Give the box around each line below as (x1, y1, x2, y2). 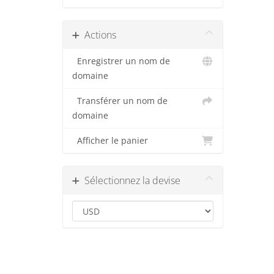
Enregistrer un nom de (72, 56, 170, 67)
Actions (80, 28, 116, 42)
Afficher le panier (72, 135, 148, 146)
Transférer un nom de (72, 95, 168, 106)
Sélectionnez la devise (80, 174, 180, 187)
